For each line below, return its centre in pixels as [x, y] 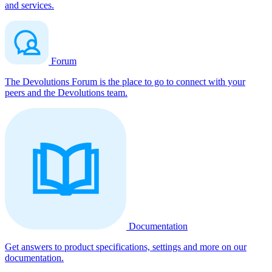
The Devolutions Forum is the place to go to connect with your [125, 82]
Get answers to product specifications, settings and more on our [126, 247]
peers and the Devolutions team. [66, 93]
